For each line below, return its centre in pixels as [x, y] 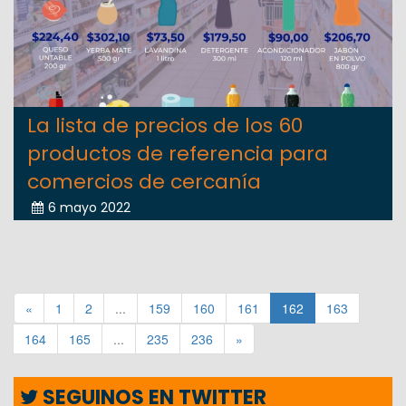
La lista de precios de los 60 [165, 125]
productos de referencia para [178, 153]
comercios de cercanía [144, 181]
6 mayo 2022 [89, 207]
